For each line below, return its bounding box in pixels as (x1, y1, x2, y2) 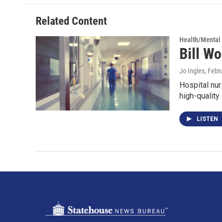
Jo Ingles (179, 67, 205, 75)
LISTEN (197, 115, 220, 122)
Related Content (36, 15, 107, 27)
